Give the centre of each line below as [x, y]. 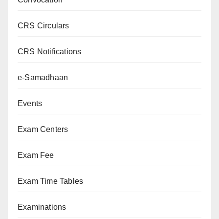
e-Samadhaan [43, 78]
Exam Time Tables [51, 181]
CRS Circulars [44, 26]
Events [30, 104]
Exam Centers [43, 130]
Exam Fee [36, 155]
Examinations [42, 207]
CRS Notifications [50, 52]
